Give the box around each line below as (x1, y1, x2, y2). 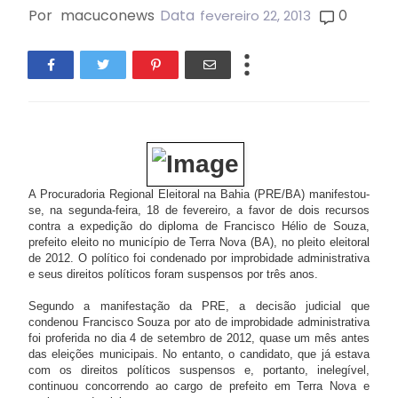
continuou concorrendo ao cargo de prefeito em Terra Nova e (28, 378, 370, 393)
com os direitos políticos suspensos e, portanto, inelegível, (28, 362, 370, 377)
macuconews (60, 5, 155, 26)
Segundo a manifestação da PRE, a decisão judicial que (28, 298, 370, 313)
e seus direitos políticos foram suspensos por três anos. (28, 267, 318, 281)
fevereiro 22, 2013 (200, 6, 311, 25)
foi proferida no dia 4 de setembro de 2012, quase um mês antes (28, 330, 370, 345)
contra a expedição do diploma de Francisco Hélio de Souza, (28, 219, 370, 233)
